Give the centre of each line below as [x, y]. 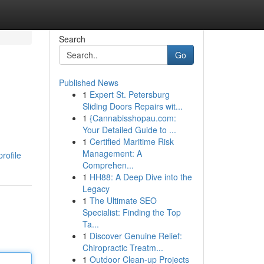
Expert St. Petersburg [129, 94]
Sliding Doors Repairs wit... [132, 106]
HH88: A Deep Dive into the [141, 177]
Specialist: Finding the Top [131, 212]
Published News [88, 82]
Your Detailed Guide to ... [129, 130]
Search [72, 39]
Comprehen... [108, 165]
